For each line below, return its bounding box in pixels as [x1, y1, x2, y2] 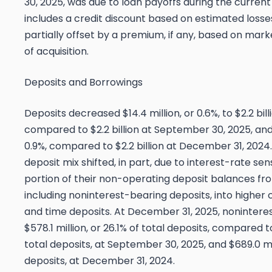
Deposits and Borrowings [24, 75, 143, 90]
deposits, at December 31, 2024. [24, 254, 175, 268]
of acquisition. [24, 44, 89, 59]
